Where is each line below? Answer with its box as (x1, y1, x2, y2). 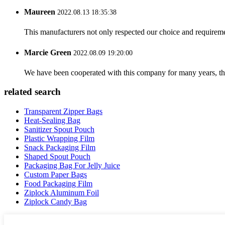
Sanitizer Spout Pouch (24, 125, 94, 134)
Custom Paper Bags (24, 170, 87, 179)
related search (4, 86, 61, 97)
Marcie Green (24, 48, 71, 57)
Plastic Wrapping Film (24, 134, 94, 143)
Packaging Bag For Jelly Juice (24, 161, 120, 170)
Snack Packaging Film (24, 143, 95, 152)
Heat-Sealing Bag (24, 116, 80, 125)
